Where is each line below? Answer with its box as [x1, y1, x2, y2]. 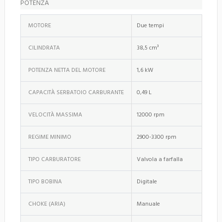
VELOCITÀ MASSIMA [28, 110, 82, 120]
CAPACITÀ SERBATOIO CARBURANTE [28, 87, 124, 98]
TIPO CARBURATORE [28, 154, 81, 165]
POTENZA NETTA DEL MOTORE [28, 65, 106, 75]
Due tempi [137, 20, 164, 31]
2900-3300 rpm [137, 132, 176, 142]
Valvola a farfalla [137, 154, 183, 165]
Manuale [137, 199, 160, 209]
